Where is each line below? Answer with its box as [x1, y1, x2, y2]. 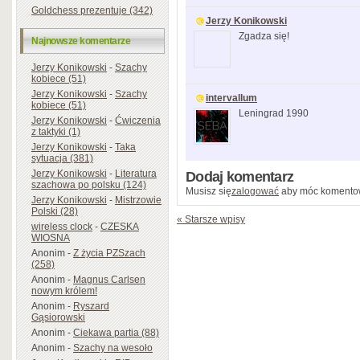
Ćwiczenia [115, 114, 161, 126]
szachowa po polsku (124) [31, 178, 146, 190]
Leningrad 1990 [239, 108, 309, 119]
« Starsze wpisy [177, 214, 245, 225]
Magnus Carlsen [73, 273, 145, 285]
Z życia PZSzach [73, 247, 145, 259]
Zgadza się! [239, 31, 289, 42]
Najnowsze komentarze [31, 35, 131, 47]
